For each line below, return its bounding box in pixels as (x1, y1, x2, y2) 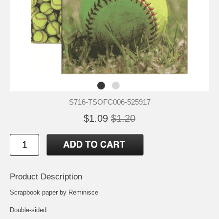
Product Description (10, 172, 82, 181)
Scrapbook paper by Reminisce (10, 188, 98, 196)
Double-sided (10, 206, 46, 214)
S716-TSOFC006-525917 (68, 97, 151, 106)
